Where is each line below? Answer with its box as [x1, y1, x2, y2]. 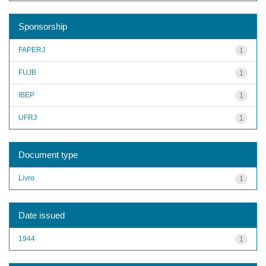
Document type [18, 149, 78, 160]
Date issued [18, 210, 65, 220]
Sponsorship [18, 21, 67, 31]
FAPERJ [18, 45, 45, 54]
